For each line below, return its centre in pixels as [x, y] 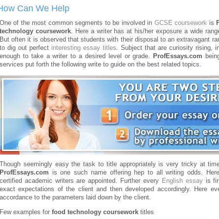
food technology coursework [95, 212]
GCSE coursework [181, 23]
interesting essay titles [84, 48]
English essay [182, 181]
